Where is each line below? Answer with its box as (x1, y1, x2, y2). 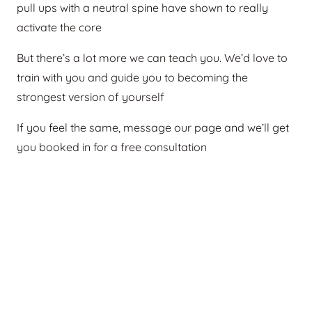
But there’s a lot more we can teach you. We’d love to (17, 51, 288, 65)
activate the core (17, 20, 102, 35)
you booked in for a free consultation (17, 140, 207, 155)
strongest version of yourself (17, 90, 164, 104)
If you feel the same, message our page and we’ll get (17, 120, 289, 135)
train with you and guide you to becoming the (17, 70, 248, 85)
